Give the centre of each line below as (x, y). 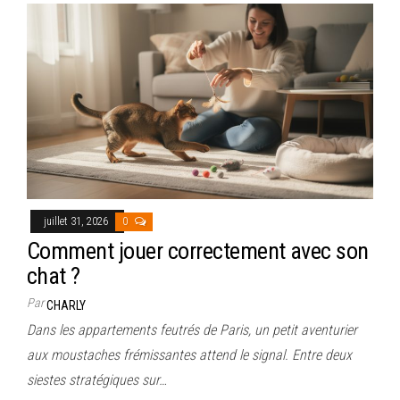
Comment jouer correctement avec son (198, 250)
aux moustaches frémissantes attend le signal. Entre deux (189, 354)
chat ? (54, 275)
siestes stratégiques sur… (97, 379)
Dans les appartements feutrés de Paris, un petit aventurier (192, 329)
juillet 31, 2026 (77, 221)
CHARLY (66, 305)
